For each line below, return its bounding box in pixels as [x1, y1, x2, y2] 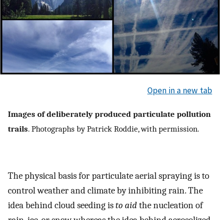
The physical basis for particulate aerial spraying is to [8, 170, 209, 181]
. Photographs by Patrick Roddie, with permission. [28, 123, 199, 134]
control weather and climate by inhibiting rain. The [8, 185, 203, 196]
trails [8, 123, 28, 134]
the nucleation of [137, 199, 203, 211]
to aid [115, 199, 137, 211]
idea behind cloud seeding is [8, 199, 115, 211]
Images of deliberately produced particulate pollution [8, 109, 211, 119]
